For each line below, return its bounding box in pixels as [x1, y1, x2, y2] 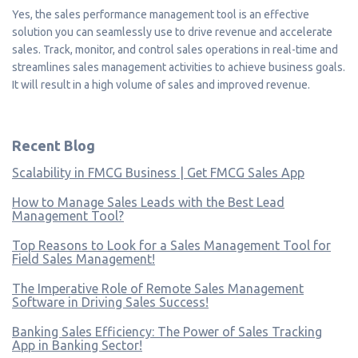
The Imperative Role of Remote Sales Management [12, 280, 304, 296]
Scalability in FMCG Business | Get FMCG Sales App [12, 165, 304, 180]
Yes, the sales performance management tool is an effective [12, 7, 309, 21]
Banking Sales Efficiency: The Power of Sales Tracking [12, 324, 322, 339]
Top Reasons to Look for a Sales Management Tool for [12, 237, 331, 253]
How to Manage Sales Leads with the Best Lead [12, 194, 284, 209]
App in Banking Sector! [12, 337, 142, 352]
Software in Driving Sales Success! [12, 294, 209, 309]
